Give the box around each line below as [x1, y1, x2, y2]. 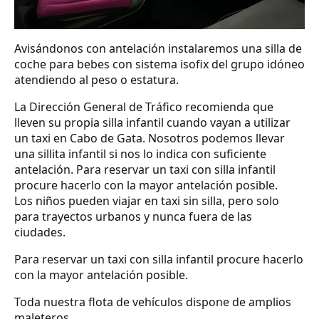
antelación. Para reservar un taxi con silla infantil [14, 162, 276, 178]
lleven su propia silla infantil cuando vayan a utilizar [14, 115, 291, 131]
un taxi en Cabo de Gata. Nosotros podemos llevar [14, 130, 285, 147]
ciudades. [14, 224, 66, 241]
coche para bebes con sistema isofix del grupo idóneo [14, 56, 305, 73]
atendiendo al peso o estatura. [14, 72, 179, 88]
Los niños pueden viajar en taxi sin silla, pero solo [14, 193, 279, 209]
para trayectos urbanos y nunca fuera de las [14, 209, 252, 225]
